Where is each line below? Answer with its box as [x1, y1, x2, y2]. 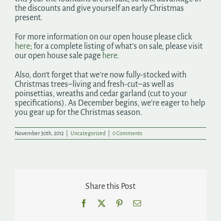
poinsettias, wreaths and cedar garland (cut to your [15, 89, 187, 98]
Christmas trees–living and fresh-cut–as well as [15, 79, 174, 89]
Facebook [87, 198, 118, 207]
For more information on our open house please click [15, 32, 192, 41]
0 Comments [112, 130, 142, 136]
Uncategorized [71, 130, 106, 136]
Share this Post [85, 182, 136, 191]
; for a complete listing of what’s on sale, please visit [30, 41, 203, 51]
